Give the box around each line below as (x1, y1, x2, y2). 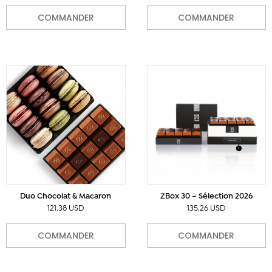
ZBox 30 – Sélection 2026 (160, 191, 253, 202)
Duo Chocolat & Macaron (20, 191, 112, 202)
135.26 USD (187, 203, 226, 214)
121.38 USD (47, 203, 84, 214)
